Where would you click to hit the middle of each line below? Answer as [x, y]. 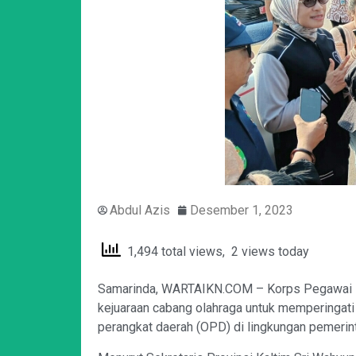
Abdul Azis [140, 210]
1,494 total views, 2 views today [215, 251]
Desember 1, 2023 [242, 210]
